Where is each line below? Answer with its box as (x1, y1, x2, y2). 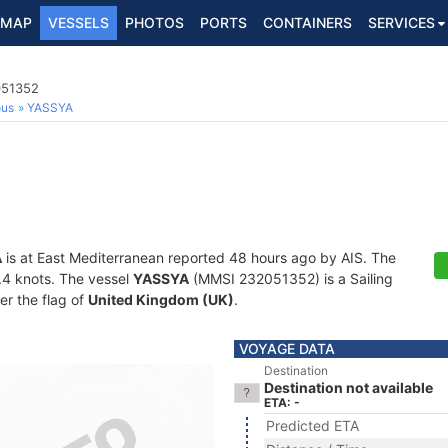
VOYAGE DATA (239, 340, 335, 357)
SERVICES (368, 14, 435, 31)
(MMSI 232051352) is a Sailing (189, 270, 393, 287)
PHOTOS (125, 14, 184, 31)
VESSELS (48, 14, 109, 31)
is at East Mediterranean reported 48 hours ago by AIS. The (2, 249, 396, 266)
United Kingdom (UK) (88, 291, 234, 308)
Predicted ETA (266, 417, 359, 434)
